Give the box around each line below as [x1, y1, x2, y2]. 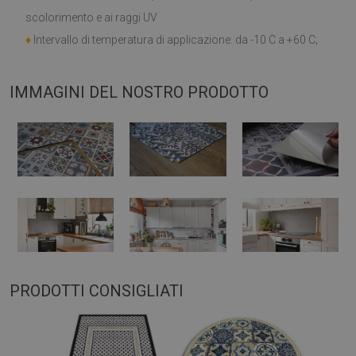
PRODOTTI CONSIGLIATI [10, 281, 184, 301]
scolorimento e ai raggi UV [25, 11, 157, 24]
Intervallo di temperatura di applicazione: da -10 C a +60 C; [31, 33, 318, 46]
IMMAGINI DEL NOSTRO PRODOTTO [10, 83, 269, 102]
